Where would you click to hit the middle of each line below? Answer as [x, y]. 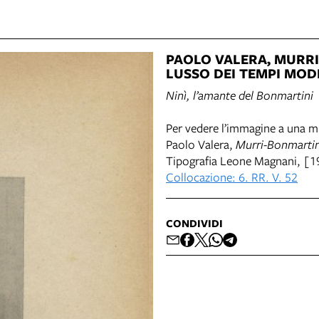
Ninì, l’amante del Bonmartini [240, 95]
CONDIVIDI [194, 223]
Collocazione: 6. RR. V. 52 [232, 177]
